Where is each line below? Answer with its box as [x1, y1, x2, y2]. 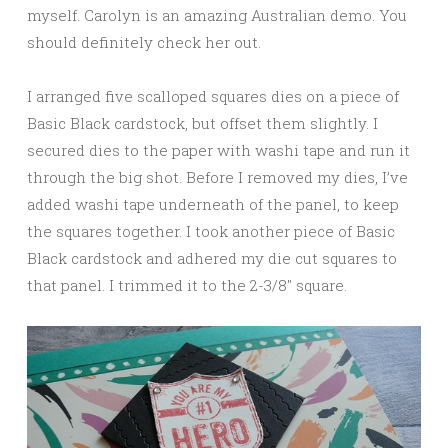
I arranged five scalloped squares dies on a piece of [27, 86, 399, 107]
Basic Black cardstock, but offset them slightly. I [27, 113, 378, 134]
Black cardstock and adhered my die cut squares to [27, 248, 397, 269]
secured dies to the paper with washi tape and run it [27, 140, 410, 161]
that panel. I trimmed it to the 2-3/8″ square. [27, 275, 347, 296]
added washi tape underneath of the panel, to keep [27, 194, 399, 215]
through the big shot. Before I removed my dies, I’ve [27, 167, 408, 188]
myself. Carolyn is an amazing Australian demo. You [27, 5, 407, 26]
